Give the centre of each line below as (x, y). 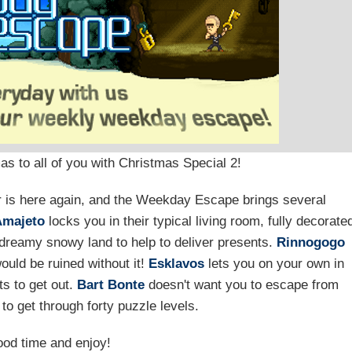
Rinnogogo (310, 243)
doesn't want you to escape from (242, 285)
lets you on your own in (275, 264)
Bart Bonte (111, 285)
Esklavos (177, 264)
